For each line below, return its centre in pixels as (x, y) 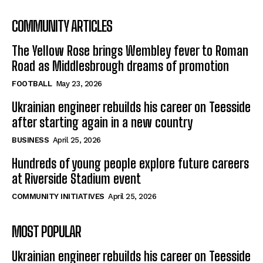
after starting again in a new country (102, 122)
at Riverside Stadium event (76, 178)
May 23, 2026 (79, 83)
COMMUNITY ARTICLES (62, 26)
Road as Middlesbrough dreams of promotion (120, 66)
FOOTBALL (32, 83)
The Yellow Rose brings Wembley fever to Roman (130, 50)
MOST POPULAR (46, 231)
